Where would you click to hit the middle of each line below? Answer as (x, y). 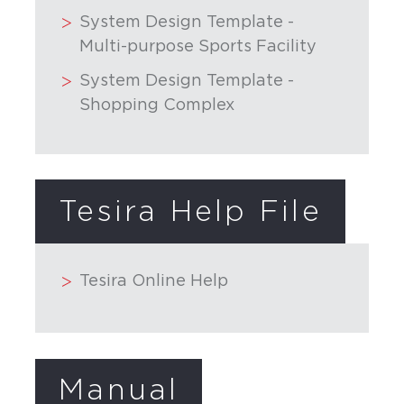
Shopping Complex (157, 106)
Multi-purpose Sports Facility (198, 47)
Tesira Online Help (154, 281)
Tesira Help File (190, 211)
